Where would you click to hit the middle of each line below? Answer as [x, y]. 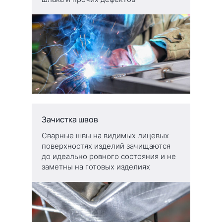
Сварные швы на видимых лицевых [105, 135]
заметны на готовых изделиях [96, 166]
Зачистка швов [70, 119]
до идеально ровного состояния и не [109, 156]
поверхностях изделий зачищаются [106, 146]
